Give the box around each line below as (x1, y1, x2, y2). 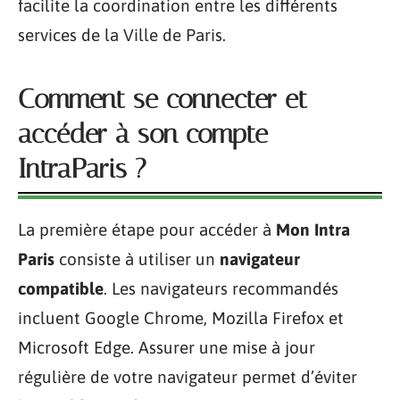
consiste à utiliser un (54, 249, 220, 269)
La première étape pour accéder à (18, 220, 276, 239)
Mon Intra (276, 220, 350, 239)
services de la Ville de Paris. (18, 25, 226, 45)
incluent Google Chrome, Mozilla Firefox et (18, 308, 344, 328)
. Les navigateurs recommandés (104, 279, 338, 298)
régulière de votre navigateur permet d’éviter (18, 367, 357, 387)
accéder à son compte (18, 118, 268, 150)
